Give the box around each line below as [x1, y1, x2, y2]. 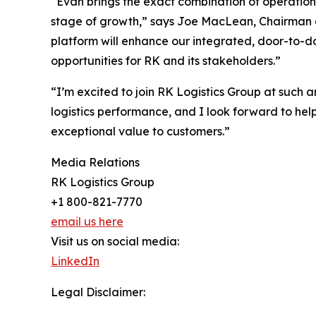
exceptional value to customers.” [51, 124, 230, 139]
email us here [51, 214, 123, 229]
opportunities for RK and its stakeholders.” [51, 54, 281, 68]
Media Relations [51, 155, 140, 170]
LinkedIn [51, 254, 99, 269]
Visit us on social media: [51, 234, 179, 249]
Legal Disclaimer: [51, 285, 145, 300]
